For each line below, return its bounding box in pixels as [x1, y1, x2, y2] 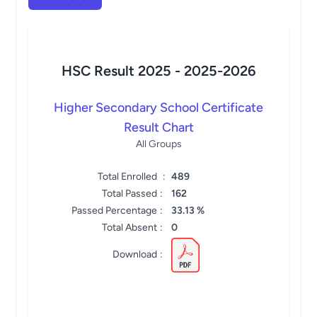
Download [113, 248, 157, 260]
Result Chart [123, 120, 194, 135]
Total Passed [102, 188, 157, 200]
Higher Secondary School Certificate [54, 100, 263, 115]
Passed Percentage [71, 204, 157, 217]
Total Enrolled [98, 171, 157, 183]
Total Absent [102, 221, 157, 234]
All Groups [135, 138, 182, 150]
